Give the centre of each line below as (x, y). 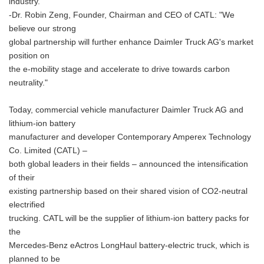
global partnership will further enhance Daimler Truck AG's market (131, 42)
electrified (27, 205)
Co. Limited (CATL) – (48, 151)
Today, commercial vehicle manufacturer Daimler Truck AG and (126, 110)
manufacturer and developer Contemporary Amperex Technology (130, 137)
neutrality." (28, 83)
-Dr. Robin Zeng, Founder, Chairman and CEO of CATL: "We (122, 15)
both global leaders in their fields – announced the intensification (128, 164)
